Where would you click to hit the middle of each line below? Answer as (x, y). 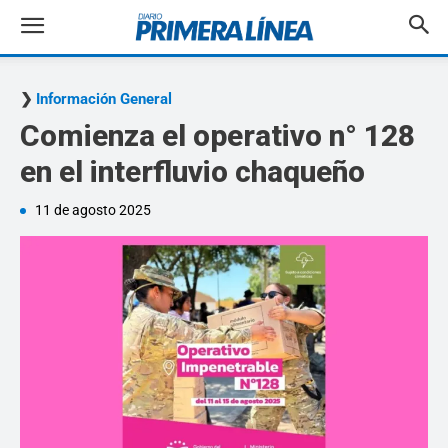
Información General (104, 99)
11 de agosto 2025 (93, 210)
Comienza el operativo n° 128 (217, 135)
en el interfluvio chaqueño (192, 171)
